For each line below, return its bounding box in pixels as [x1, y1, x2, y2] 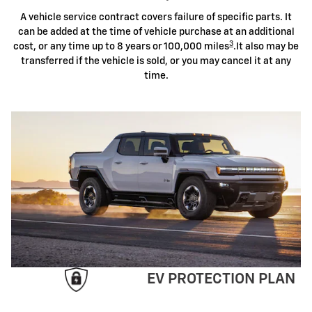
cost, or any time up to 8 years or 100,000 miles [13, 42, 229, 52]
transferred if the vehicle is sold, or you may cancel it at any [21, 56, 291, 66]
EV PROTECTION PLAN [147, 272, 295, 287]
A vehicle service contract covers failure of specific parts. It [20, 13, 292, 22]
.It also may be [233, 42, 299, 52]
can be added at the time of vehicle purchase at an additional [17, 27, 295, 37]
